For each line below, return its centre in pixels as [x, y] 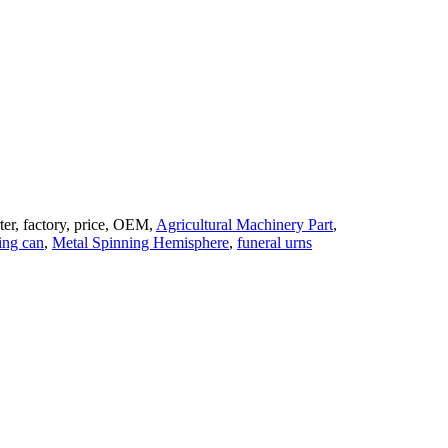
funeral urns [274, 243]
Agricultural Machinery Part [244, 225]
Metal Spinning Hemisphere [140, 243]
